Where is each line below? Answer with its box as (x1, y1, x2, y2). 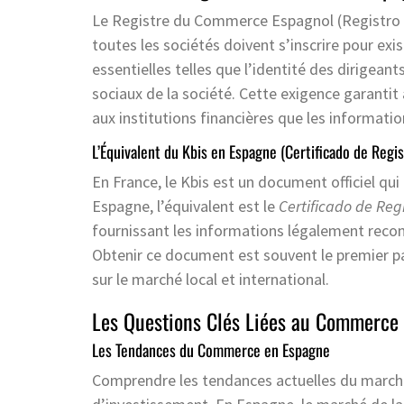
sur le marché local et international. (92, 269, 329, 290)
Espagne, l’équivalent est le (92, 196, 279, 217)
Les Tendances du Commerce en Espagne (92, 338, 330, 363)
